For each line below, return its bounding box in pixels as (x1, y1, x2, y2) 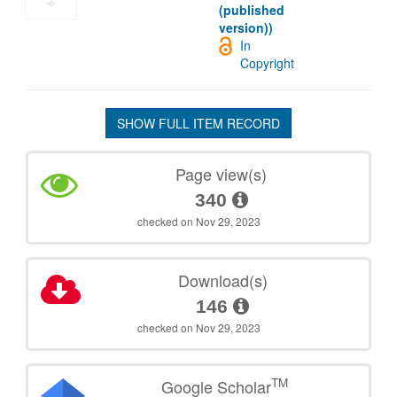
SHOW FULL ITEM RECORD (117, 113, 280, 132)
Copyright (240, 53, 295, 72)
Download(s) (177, 268, 268, 292)
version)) (218, 18, 273, 36)
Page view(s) (175, 161, 268, 185)
